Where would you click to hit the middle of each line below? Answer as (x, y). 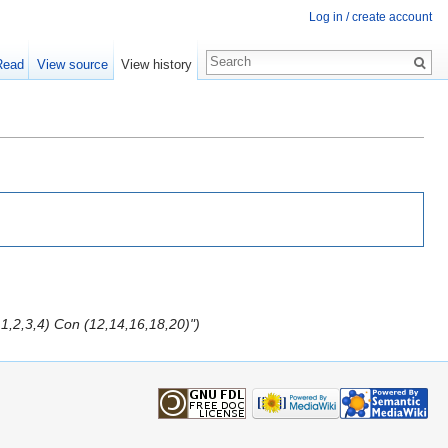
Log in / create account (370, 17)
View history (156, 64)
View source (72, 64)
